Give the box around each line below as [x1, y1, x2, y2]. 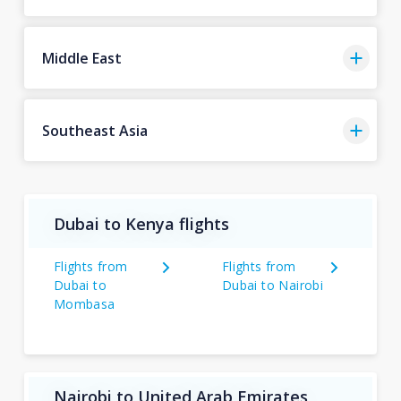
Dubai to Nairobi [221, 277, 324, 294]
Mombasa [53, 295, 115, 312]
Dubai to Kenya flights [53, 212, 229, 235]
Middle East [41, 47, 122, 68]
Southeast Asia [41, 120, 148, 141]
